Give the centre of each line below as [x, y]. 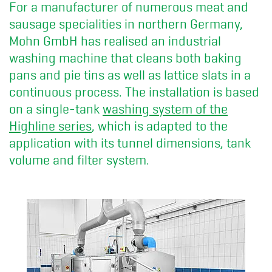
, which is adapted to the [160, 126]
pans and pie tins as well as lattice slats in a [130, 75]
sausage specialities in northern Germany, [126, 24]
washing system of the [165, 109]
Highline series [50, 126]
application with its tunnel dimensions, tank [130, 143]
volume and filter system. [79, 160]
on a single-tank [56, 109]
